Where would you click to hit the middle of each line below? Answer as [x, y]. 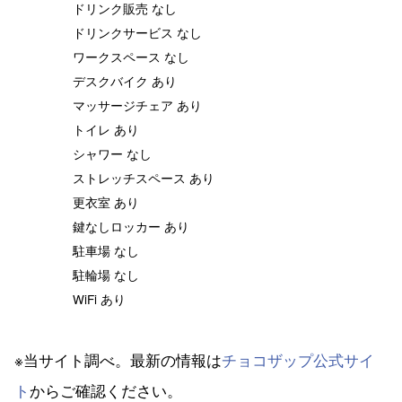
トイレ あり [106, 130]
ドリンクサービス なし [137, 33]
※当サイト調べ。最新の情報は [118, 360]
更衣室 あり [106, 202]
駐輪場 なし [106, 275]
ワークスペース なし [131, 57]
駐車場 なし [106, 251]
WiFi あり [99, 299]
